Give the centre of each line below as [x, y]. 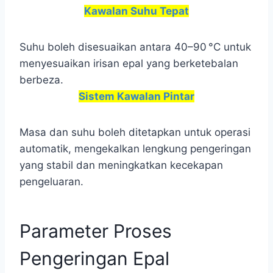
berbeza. [41, 80]
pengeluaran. [51, 182]
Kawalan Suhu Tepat [136, 11]
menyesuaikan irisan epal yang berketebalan [129, 63]
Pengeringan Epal [94, 258]
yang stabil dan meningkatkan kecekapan [121, 165]
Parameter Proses [96, 231]
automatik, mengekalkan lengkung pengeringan [135, 149]
